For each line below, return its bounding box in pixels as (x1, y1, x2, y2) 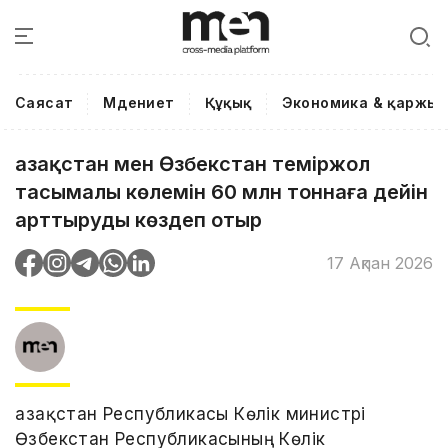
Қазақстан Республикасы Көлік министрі (15, 404, 366, 424)
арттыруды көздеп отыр (15, 208, 262, 232)
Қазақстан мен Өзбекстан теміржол (15, 152, 370, 176)
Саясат (15, 94, 74, 111)
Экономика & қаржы (281, 94, 439, 111)
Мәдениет (103, 94, 175, 111)
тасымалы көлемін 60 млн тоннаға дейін (15, 180, 428, 204)
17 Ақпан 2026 (327, 252, 433, 273)
